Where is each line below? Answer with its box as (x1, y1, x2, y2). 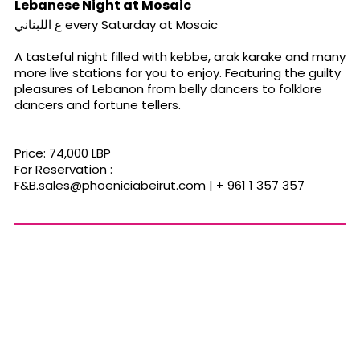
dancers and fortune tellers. (14, 96, 181, 114)
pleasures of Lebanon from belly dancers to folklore (14, 80, 322, 98)
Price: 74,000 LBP (14, 145, 111, 162)
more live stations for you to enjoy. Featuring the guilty (14, 64, 341, 82)
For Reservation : (14, 161, 112, 178)
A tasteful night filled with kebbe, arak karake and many (14, 48, 346, 66)
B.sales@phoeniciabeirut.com (29, 177, 206, 194)
